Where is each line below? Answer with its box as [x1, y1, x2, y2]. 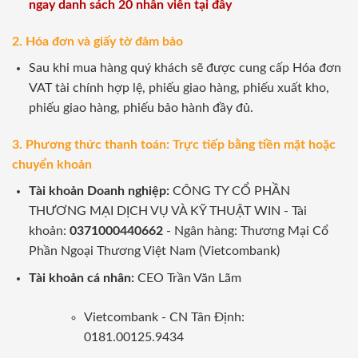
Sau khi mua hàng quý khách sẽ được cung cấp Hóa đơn [28, 62, 341, 75]
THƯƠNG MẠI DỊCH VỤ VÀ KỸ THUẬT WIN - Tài [28, 204, 307, 217]
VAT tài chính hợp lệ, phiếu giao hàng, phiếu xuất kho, [28, 82, 329, 95]
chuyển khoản [12, 157, 92, 171]
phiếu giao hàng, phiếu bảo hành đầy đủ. [28, 101, 253, 115]
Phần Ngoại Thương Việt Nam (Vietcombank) [28, 244, 280, 257]
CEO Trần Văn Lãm [137, 272, 241, 285]
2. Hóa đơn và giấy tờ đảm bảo [12, 35, 183, 49]
